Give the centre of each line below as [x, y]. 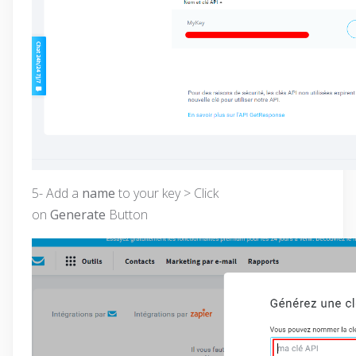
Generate [79, 215]
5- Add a [57, 193]
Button [128, 215]
